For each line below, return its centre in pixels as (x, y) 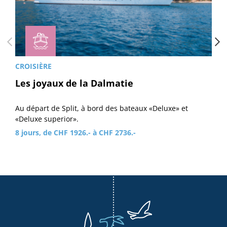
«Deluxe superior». (47, 119)
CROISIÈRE (33, 66)
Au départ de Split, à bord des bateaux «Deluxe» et (102, 108)
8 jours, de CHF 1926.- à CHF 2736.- (75, 132)
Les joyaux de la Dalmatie (74, 83)
